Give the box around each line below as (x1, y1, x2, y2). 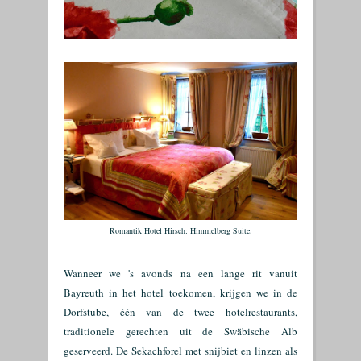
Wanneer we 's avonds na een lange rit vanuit (64, 266, 297, 280)
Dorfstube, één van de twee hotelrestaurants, (64, 305, 297, 319)
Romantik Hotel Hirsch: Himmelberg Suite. (109, 225, 252, 236)
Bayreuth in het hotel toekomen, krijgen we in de (64, 285, 297, 300)
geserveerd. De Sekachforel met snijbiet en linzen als (64, 343, 297, 358)
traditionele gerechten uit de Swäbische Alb (64, 324, 297, 338)
